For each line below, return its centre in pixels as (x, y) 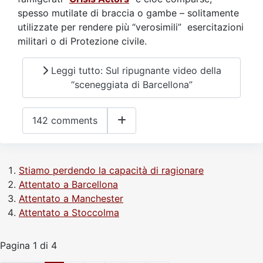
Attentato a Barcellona (68, 184)
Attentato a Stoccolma (69, 213)
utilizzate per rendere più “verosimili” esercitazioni (131, 27)
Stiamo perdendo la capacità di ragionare (111, 170)
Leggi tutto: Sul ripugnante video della (134, 71)
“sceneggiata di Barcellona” (131, 85)
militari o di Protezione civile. (82, 41)
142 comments (65, 121)
